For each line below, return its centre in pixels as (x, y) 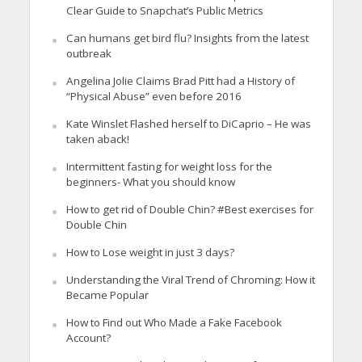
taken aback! (97, 139)
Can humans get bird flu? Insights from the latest (187, 38)
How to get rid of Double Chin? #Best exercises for (189, 209)
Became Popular (107, 295)
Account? (88, 337)
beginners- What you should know (150, 181)
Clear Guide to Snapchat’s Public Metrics (164, 10)
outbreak (88, 53)
